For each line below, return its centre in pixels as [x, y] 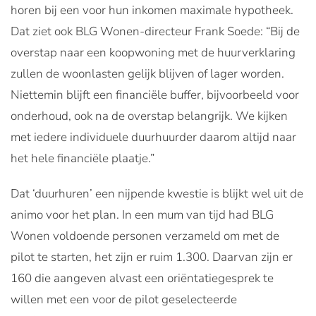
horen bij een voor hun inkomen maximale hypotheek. [152, 10]
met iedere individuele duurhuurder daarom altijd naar [153, 137]
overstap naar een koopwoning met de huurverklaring [153, 52]
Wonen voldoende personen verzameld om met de [145, 236]
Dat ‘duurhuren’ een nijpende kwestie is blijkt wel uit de [157, 193]
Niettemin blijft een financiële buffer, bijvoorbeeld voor [155, 95]
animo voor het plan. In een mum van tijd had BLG [142, 214]
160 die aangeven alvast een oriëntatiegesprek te [142, 278]
